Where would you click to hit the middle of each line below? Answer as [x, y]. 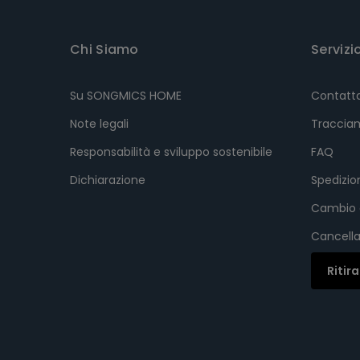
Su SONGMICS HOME [126, 95]
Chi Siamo [104, 49]
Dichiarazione [108, 180]
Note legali [99, 123]
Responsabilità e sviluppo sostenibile [171, 151]
